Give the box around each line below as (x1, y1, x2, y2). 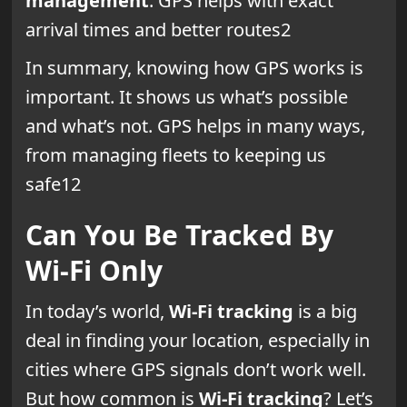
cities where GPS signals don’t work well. (25, 356, 366, 382)
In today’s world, (25, 298, 169, 323)
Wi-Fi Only (25, 251, 163, 289)
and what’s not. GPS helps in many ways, (25, 113, 365, 138)
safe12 (25, 171, 81, 196)
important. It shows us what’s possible (25, 84, 348, 109)
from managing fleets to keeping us (25, 142, 326, 167)
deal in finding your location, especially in (25, 327, 370, 352)
